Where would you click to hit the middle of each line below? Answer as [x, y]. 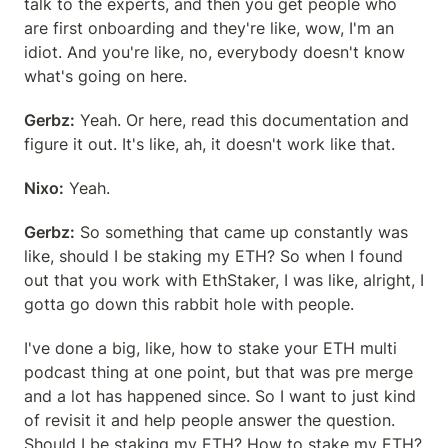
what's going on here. [105, 76]
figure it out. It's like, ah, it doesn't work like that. [209, 144]
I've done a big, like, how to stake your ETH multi [210, 348]
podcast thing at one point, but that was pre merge [218, 372]
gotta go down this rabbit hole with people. [189, 304]
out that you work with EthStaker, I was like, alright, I [224, 280]
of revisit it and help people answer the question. [209, 420]
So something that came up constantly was [241, 232]
